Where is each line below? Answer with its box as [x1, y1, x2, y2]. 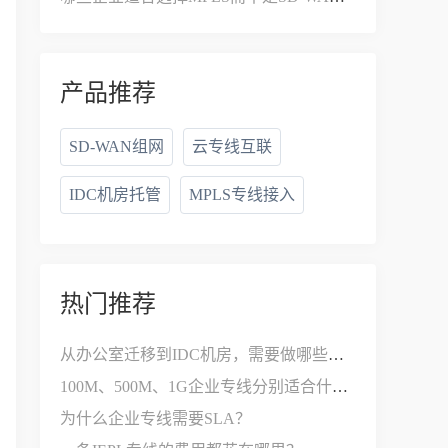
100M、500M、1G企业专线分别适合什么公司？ [332, 378, 348, 395]
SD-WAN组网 [69, 138, 164, 155]
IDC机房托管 [69, 186, 161, 203]
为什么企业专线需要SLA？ [60, 410, 251, 427]
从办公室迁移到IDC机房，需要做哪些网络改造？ [328, 346, 344, 363]
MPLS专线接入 [189, 186, 295, 203]
